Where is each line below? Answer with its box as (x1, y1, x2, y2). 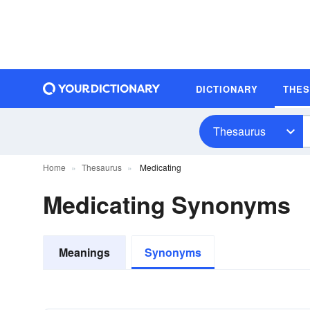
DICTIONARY (196, 82, 258, 95)
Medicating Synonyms (43, 188, 291, 221)
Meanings (59, 244, 110, 260)
